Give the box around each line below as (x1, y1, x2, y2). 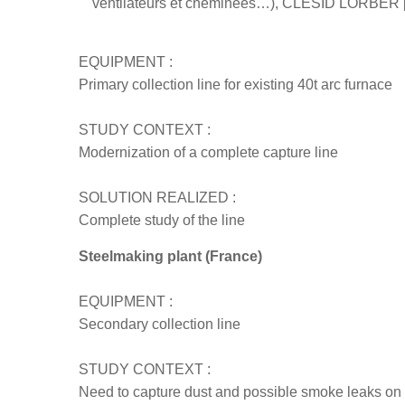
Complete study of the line (79, 212, 245, 228)
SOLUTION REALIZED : (79, 190, 236, 205)
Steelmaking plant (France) (79, 249, 262, 264)
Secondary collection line (79, 316, 240, 332)
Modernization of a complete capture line (79, 145, 338, 160)
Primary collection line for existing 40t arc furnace (79, 77, 392, 92)
